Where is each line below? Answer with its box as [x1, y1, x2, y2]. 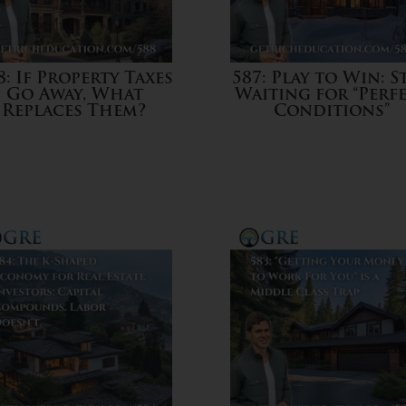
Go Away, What [5, 87, 143, 104]
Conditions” [273, 103, 390, 121]
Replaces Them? [2, 103, 148, 121]
